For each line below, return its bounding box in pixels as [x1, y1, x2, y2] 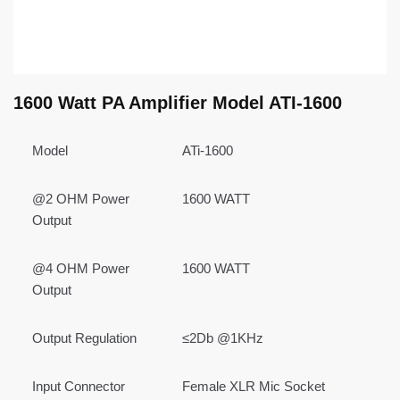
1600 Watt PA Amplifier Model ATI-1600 [13, 93, 342, 112]
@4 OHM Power [32, 261, 130, 276]
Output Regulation [32, 330, 137, 346]
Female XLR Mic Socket [182, 379, 326, 394]
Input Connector [32, 379, 126, 394]
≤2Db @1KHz [182, 330, 264, 346]
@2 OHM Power [32, 191, 130, 206]
